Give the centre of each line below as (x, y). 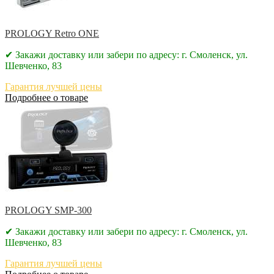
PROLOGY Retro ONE (52, 33)
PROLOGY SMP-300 (48, 210)
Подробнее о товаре (46, 97)
